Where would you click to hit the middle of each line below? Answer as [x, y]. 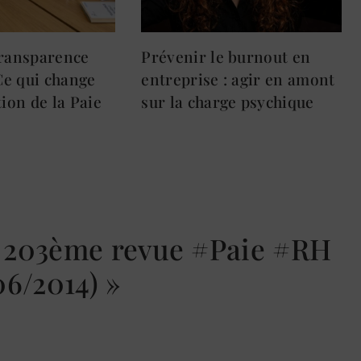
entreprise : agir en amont [238, 79]
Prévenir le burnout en [226, 57]
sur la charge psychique [228, 102]
